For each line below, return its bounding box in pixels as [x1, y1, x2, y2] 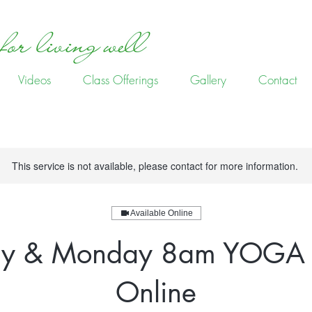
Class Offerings [83, 72, 158, 88]
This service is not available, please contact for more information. [11, 159, 298, 173]
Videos [18, 72, 51, 88]
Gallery [190, 72, 226, 88]
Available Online [130, 208, 193, 218]
